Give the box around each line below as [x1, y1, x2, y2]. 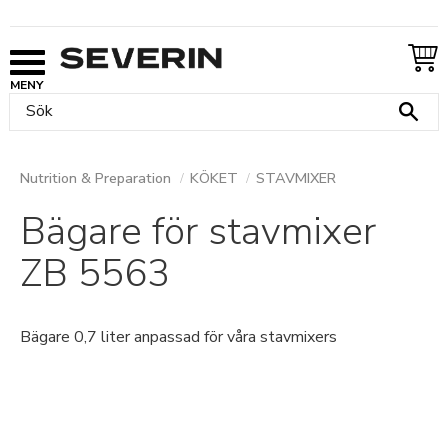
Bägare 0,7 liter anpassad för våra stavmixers [20, 326, 337, 348]
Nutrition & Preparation [20, 168, 171, 188]
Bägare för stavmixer [20, 205, 376, 258]
